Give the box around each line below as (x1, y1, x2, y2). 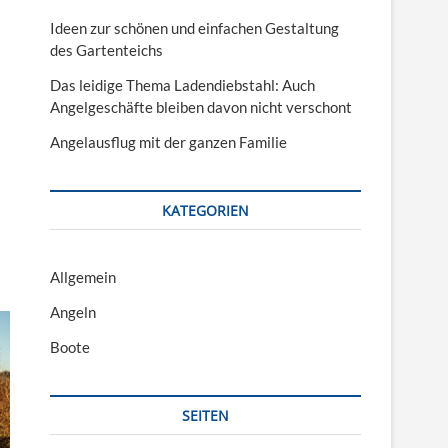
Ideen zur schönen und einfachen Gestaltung (50, 18, 339, 37)
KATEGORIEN (162, 200, 249, 220)
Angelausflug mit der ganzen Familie (50, 132, 287, 151)
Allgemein (50, 267, 116, 286)
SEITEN (182, 405, 229, 425)
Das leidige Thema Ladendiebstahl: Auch (50, 75, 315, 94)
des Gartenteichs (50, 40, 163, 59)
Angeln (50, 302, 96, 321)
